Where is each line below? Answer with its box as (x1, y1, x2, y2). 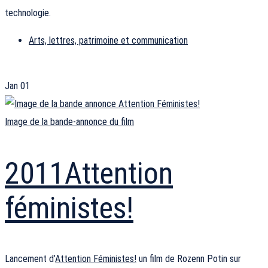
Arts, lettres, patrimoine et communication (29, 35, 188, 47)
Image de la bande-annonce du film (5, 116, 134, 128)
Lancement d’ (5, 253, 55, 265)
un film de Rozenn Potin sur (136, 253, 241, 265)
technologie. (5, 7, 51, 19)
